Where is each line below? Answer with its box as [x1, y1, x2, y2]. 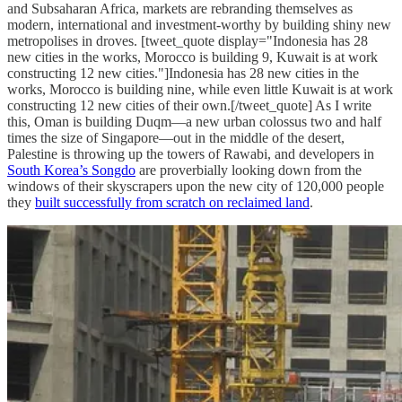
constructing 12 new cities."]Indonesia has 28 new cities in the [7, 65, 359, 81]
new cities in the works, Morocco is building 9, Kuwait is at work [7, 48, 378, 65]
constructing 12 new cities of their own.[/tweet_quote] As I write [7, 97, 371, 113]
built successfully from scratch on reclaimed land [35, 194, 310, 210]
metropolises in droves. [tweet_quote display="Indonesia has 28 [7, 32, 368, 48]
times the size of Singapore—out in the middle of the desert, [7, 129, 345, 145]
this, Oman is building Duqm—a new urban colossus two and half [7, 113, 381, 129]
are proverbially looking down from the [135, 162, 362, 178]
